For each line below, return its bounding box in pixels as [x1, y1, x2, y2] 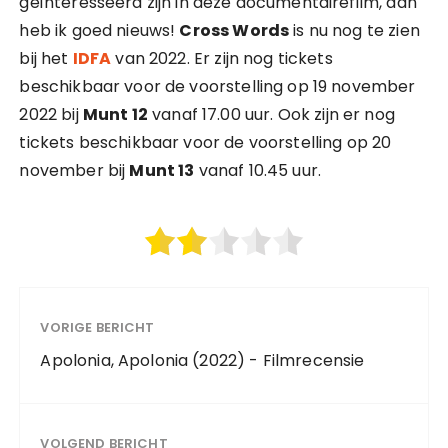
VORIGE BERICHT [40, 318, 155, 337]
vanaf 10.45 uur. [194, 159, 322, 182]
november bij [19, 159, 130, 182]
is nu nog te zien [289, 19, 420, 42]
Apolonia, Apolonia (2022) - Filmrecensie [40, 349, 365, 372]
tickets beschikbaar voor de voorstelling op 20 [19, 131, 392, 154]
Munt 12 [82, 103, 148, 126]
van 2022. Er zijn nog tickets [111, 47, 333, 70]
